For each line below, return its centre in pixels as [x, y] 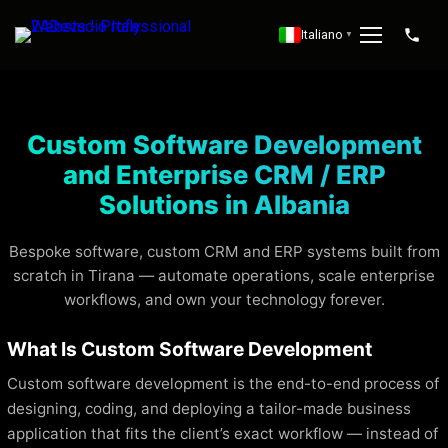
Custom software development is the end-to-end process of [223, 383]
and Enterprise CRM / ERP [224, 174]
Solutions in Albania [224, 204]
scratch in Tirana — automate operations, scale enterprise [224, 275]
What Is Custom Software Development [189, 349]
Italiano [321, 34]
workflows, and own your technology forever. [224, 299]
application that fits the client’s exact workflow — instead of [222, 433]
